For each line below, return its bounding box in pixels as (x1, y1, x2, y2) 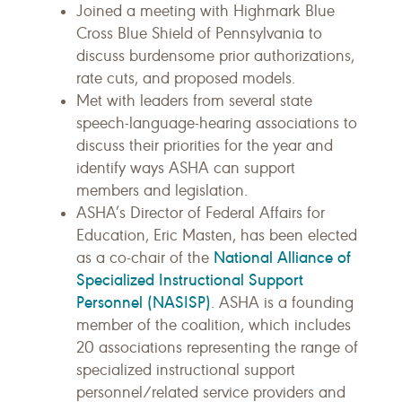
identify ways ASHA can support (76, 158, 295, 178)
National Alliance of (214, 247, 351, 267)
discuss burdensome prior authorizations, (76, 46, 354, 66)
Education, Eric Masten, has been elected (76, 225, 357, 245)
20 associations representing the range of (76, 337, 358, 357)
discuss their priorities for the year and (76, 135, 333, 155)
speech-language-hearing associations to (76, 113, 357, 133)
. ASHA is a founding (211, 293, 354, 312)
